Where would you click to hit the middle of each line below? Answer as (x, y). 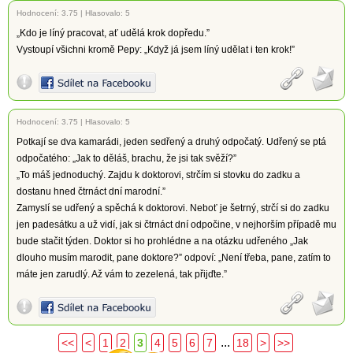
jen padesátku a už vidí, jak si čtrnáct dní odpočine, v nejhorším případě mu (176, 225)
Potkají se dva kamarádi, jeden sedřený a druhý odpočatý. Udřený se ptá (171, 142)
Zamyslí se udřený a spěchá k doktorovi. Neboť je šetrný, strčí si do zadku (173, 208)
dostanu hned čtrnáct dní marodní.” (91, 191)
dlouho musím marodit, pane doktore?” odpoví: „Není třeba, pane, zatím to (174, 258)
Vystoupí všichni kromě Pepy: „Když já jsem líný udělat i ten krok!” (156, 50)
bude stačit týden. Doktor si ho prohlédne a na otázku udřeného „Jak (162, 241)
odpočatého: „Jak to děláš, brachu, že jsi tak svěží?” (126, 158)
